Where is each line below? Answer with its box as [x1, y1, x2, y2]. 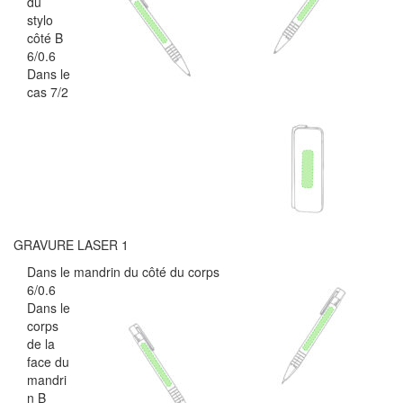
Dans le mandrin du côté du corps [27, 262, 219, 281]
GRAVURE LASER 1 [13, 235, 129, 254]
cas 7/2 [27, 82, 68, 101]
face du [27, 352, 69, 371]
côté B [27, 28, 63, 47]
